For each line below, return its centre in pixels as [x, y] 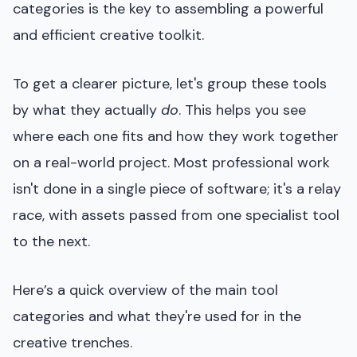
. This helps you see [242, 110]
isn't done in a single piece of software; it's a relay [177, 188]
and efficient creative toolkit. [108, 35]
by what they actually [87, 110]
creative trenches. [73, 342]
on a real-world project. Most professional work [171, 162]
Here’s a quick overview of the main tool [145, 290]
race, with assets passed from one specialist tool [176, 215]
